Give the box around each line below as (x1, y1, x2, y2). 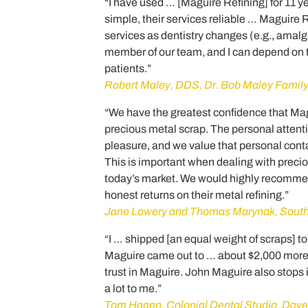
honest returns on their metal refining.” (104, 189, 289, 201)
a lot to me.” (104, 283, 162, 295)
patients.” (104, 63, 151, 75)
